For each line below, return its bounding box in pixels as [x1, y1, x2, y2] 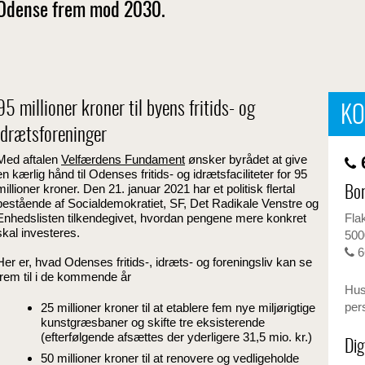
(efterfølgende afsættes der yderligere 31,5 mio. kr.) [41, 330, 312, 345]
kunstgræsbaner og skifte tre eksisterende [41, 315, 265, 330]
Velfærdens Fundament [61, 152, 185, 167]
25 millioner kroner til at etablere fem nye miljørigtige [41, 301, 315, 315]
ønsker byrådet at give [188, 152, 307, 167]
